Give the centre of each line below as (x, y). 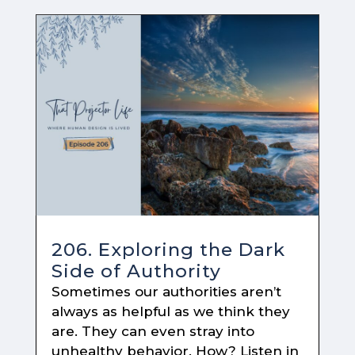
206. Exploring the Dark (168, 250)
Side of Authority (136, 271)
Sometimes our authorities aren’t (166, 292)
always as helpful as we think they (170, 312)
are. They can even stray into (153, 332)
